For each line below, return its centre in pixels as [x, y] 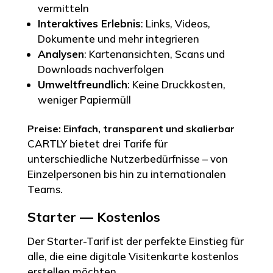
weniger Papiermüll [84, 99]
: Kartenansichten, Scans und [154, 54]
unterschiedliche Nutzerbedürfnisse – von [127, 158]
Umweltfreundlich [82, 84]
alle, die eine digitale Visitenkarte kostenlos [133, 256]
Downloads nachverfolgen [101, 69]
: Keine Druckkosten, [176, 84]
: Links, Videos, [175, 23]
